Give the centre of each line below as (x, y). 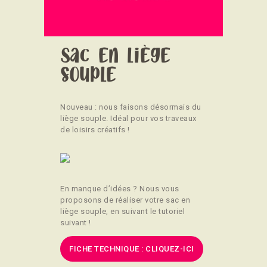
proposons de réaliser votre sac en (125, 200)
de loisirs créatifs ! (95, 130)
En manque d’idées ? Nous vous (120, 189)
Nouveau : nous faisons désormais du (131, 107)
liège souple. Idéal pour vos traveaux (128, 119)
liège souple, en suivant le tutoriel (122, 212)
